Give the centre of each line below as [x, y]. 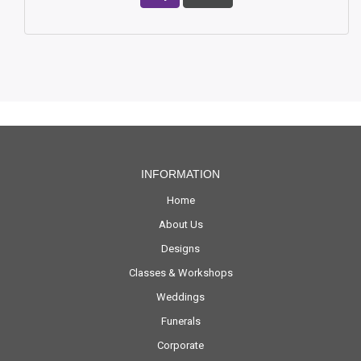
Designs [180, 249]
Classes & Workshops [180, 273]
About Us [180, 225]
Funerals [180, 322]
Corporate [180, 346]
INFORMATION [180, 174]
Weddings [180, 297]
